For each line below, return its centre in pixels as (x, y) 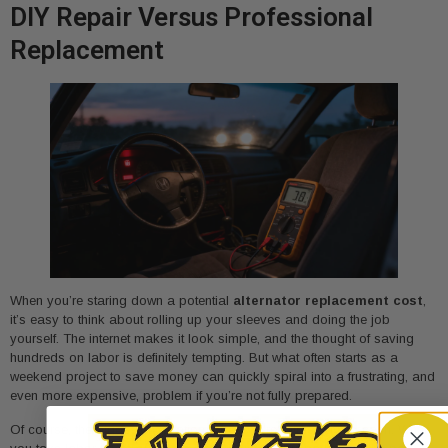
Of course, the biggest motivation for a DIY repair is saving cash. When (220, 429)
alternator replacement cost (328, 301)
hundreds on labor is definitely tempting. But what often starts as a (204, 358)
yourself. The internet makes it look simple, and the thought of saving (212, 339)
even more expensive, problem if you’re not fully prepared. (181, 396)
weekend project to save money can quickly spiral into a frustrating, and (222, 377)
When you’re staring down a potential (121, 301)
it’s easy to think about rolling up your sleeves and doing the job (200, 320)
